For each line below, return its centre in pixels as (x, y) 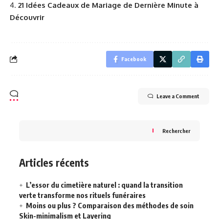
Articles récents (54, 162)
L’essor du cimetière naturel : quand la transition (104, 185)
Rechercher (176, 131)
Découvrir (27, 17)
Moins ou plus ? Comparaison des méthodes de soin (110, 205)
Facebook (134, 59)
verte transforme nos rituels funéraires (82, 195)
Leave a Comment (178, 96)
